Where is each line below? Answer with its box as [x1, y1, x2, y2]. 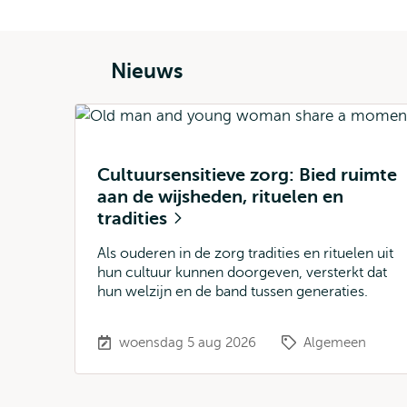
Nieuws [111, 59, 183, 83]
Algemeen [303, 335, 366, 350]
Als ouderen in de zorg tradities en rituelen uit [97, 245, 393, 262]
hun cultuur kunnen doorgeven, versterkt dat [97, 264, 387, 281]
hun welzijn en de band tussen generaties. [97, 283, 368, 300]
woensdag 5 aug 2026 [119, 335, 256, 350]
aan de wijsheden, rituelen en [97, 186, 343, 207]
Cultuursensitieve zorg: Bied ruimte [97, 164, 397, 185]
